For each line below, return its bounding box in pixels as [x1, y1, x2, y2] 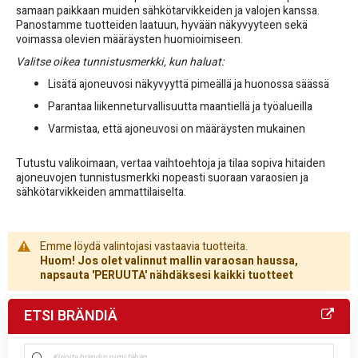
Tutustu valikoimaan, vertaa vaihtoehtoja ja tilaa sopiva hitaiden [16, 154, 325, 172]
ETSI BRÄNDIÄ [24, 304, 117, 327]
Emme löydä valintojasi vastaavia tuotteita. [40, 237, 248, 255]
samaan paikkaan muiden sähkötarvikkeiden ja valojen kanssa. [16, 2, 320, 19]
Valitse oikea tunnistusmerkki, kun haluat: [16, 53, 224, 70]
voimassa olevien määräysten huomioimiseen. [16, 30, 243, 48]
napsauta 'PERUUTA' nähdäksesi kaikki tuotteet [40, 266, 293, 284]
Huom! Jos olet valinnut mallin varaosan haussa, [40, 252, 298, 269]
